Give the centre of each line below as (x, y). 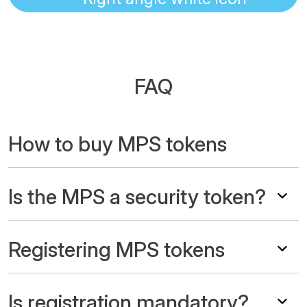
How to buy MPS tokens (118, 144)
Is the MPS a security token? (137, 196)
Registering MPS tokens (116, 249)
